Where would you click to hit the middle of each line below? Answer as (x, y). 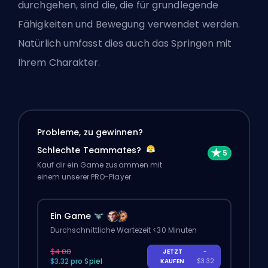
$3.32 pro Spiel (76, 261)
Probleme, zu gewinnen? (90, 133)
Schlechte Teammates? (90, 150)
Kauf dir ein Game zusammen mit (100, 165)
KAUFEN (173, 261)
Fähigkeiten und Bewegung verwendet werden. (129, 24)
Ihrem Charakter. (59, 62)
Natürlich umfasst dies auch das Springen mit (125, 43)
